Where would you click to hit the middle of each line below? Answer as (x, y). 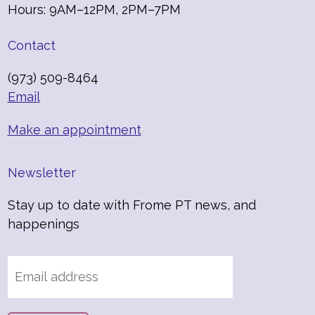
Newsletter (41, 172)
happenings (43, 224)
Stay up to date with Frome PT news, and (131, 205)
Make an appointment (74, 129)
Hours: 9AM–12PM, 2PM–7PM (94, 9)
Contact (31, 45)
